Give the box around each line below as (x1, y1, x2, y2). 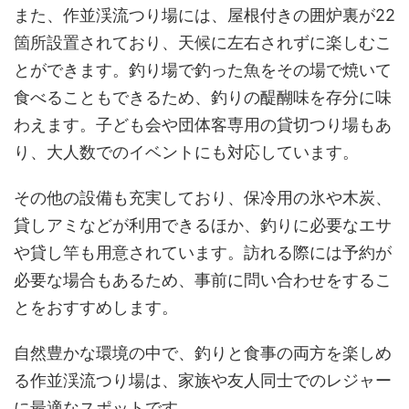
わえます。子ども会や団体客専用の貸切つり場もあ (14, 115, 392, 134)
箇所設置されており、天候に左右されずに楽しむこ (14, 33, 392, 52)
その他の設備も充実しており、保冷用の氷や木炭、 (14, 188, 392, 207)
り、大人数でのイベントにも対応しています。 (14, 142, 359, 162)
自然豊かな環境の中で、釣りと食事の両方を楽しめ (14, 343, 392, 362)
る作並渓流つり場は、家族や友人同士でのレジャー (14, 371, 392, 390)
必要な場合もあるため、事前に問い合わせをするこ (14, 270, 392, 289)
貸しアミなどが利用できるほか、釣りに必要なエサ (14, 215, 392, 235)
